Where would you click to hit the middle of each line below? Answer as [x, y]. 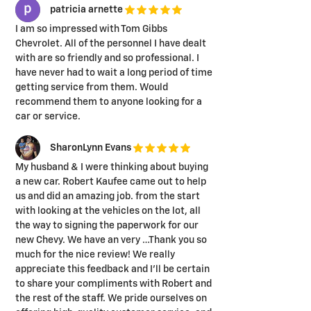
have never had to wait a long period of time [114, 73]
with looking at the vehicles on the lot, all [108, 211]
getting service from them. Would [92, 88]
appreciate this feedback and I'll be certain [112, 270]
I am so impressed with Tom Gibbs [91, 30]
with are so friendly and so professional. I [107, 59]
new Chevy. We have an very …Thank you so [111, 241]
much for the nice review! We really [95, 255]
